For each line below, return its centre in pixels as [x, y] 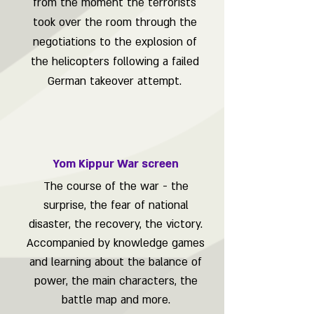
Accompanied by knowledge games [116, 243]
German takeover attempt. [115, 81]
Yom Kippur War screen [116, 164]
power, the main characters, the [116, 281]
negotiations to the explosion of [115, 42]
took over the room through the [115, 22]
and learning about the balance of [116, 262]
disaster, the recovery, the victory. [116, 224]
